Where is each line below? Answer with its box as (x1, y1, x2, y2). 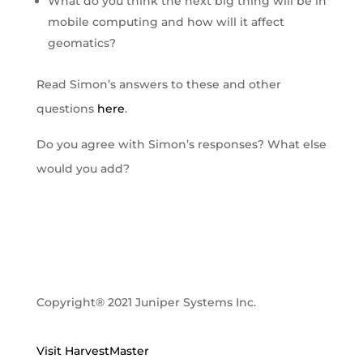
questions (36, 100, 97, 116)
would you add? (36, 160, 130, 176)
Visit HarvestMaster (36, 343, 149, 358)
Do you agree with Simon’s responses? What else (36, 136, 327, 152)
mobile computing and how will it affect (47, 14, 284, 29)
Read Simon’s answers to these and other (36, 76, 281, 92)
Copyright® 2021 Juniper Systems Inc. (36, 294, 256, 310)
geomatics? (47, 35, 116, 50)
